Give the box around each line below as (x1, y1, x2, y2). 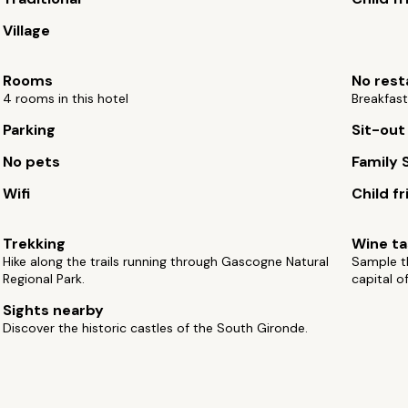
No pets (3, 152, 61, 171)
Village (3, 21, 51, 40)
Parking (3, 120, 56, 139)
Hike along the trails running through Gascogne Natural (3, 253, 330, 270)
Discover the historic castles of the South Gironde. (3, 320, 309, 336)
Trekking (3, 234, 66, 253)
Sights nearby (3, 301, 105, 320)
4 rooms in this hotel (3, 90, 129, 107)
